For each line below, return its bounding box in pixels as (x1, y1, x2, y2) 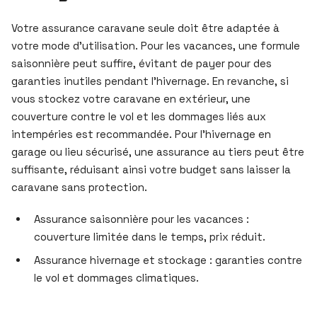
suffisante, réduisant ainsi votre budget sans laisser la (11, 162, 291, 176)
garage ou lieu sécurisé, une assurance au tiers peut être (11, 144, 304, 158)
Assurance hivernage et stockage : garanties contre (34, 253, 302, 267)
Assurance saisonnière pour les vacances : (34, 212, 249, 226)
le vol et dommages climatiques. (34, 270, 199, 284)
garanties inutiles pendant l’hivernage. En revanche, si (11, 74, 289, 88)
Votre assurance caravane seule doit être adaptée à (11, 21, 279, 35)
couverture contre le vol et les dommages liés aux (11, 109, 266, 123)
